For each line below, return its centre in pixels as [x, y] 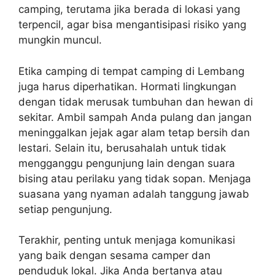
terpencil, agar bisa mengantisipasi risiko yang [132, 25]
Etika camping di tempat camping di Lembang [131, 71]
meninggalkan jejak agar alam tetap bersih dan [134, 132]
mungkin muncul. [60, 40]
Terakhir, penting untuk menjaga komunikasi [127, 240]
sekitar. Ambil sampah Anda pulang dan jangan [135, 117]
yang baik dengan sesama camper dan [114, 256]
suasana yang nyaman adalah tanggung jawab [134, 194]
